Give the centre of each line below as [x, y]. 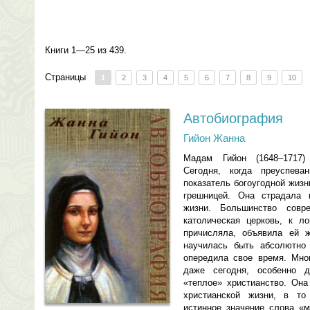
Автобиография [233, 118]
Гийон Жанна [214, 138]
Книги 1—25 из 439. [86, 50]
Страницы [65, 77]
